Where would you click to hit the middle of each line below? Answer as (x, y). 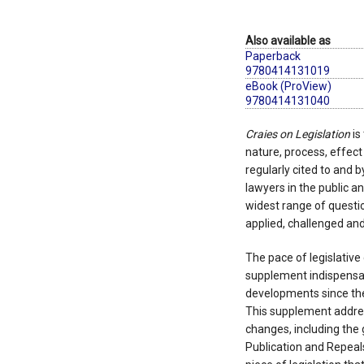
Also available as (288, 41)
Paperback (273, 56)
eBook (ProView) (288, 87)
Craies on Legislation (297, 134)
